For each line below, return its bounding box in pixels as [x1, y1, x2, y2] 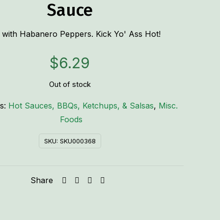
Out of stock [49, 80, 91, 89]
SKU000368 [59, 137, 96, 145]
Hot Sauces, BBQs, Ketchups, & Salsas [8, 101, 154, 110]
